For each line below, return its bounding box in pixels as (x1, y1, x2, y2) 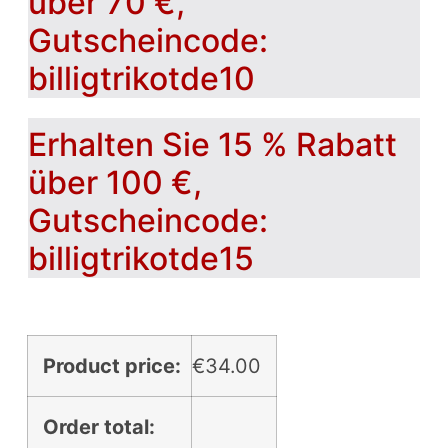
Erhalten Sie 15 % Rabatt (27, 124, 397, 164)
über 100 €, (27, 162, 202, 202)
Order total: (42, 414, 155, 439)
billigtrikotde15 (27, 238, 254, 278)
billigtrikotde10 (27, 58, 255, 98)
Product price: (42, 353, 181, 378)
